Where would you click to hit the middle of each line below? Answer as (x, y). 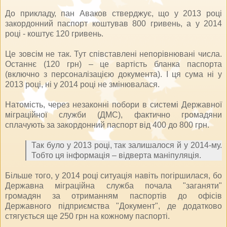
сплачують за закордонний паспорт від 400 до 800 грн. (107, 125)
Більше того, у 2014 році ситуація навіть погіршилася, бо (113, 175)
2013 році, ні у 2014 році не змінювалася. (82, 84)
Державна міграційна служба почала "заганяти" (113, 185)
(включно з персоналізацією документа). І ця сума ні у (113, 74)
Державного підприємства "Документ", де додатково (113, 206)
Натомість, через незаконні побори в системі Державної (113, 104)
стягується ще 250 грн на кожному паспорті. (87, 216)
